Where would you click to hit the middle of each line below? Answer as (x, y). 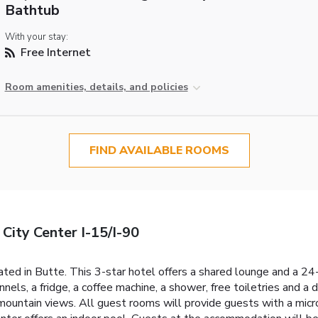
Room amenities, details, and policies (96, 87)
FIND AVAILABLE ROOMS (159, 151)
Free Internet (54, 53)
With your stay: (36, 37)
